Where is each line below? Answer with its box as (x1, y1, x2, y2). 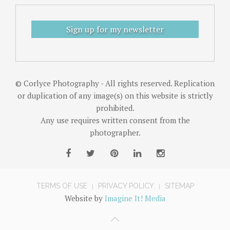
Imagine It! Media (104, 193, 166, 204)
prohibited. (95, 103, 135, 113)
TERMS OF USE (36, 182, 87, 190)
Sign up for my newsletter (66, 24, 164, 35)
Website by (64, 193, 105, 204)
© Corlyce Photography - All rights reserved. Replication (15, 78, 215, 89)
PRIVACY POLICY (98, 182, 154, 190)
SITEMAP (164, 182, 194, 190)
